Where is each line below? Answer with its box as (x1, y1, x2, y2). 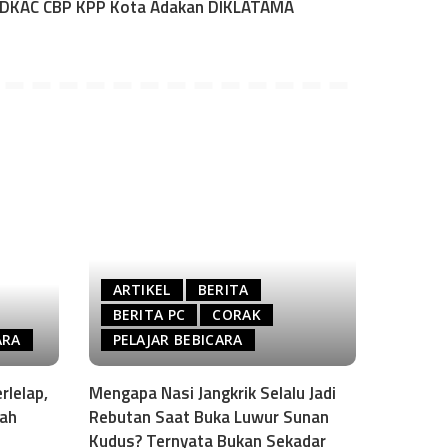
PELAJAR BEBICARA (112, 330, 243, 350)
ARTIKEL (112, 280, 171, 300)
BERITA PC (112, 305, 186, 325)
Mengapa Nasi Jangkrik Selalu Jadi (88, 380, 336, 407)
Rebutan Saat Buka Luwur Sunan (88, 404, 329, 431)
